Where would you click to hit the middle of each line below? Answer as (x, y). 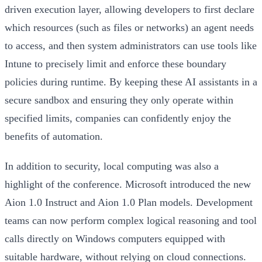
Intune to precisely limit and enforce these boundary (116, 63)
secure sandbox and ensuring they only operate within (119, 100)
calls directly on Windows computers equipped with (115, 238)
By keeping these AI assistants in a (182, 82)
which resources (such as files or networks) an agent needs (129, 27)
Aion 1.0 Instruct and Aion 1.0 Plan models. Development (129, 202)
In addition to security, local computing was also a (112, 166)
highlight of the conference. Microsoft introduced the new (128, 184)
